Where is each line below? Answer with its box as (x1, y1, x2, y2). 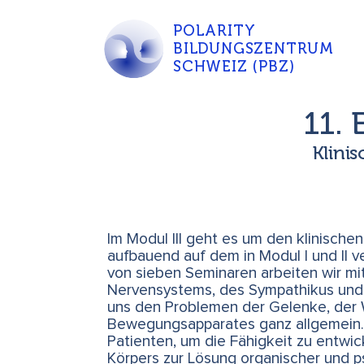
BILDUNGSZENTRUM (173, 39, 335, 58)
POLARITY (173, 21, 256, 40)
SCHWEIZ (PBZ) (173, 57, 295, 76)
